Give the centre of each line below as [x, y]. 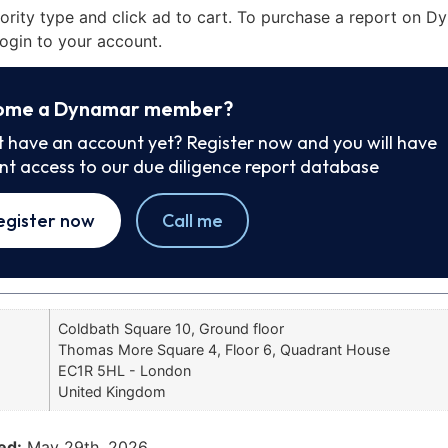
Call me [192, 221]
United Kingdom [112, 392]
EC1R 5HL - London [124, 371]
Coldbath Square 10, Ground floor [171, 329]
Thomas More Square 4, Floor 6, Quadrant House [224, 350]
